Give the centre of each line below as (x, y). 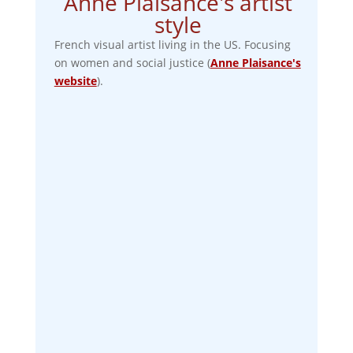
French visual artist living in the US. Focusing (172, 44)
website (75, 80)
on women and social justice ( (132, 62)
